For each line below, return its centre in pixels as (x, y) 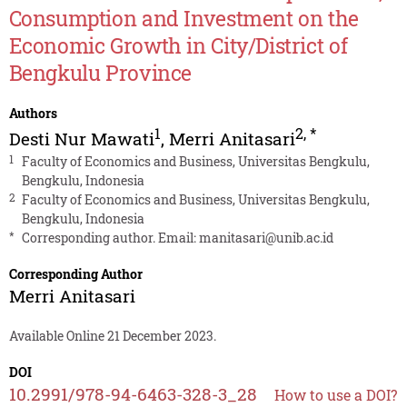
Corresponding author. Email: (110, 238)
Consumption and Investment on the (184, 19)
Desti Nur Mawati (81, 139)
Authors (33, 114)
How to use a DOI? (335, 395)
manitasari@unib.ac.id (266, 238)
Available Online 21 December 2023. (112, 336)
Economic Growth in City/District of (178, 46)
